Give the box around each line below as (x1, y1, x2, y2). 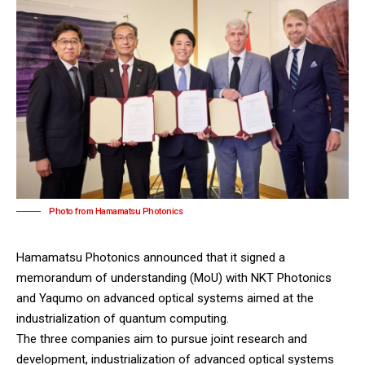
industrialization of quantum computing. (16, 310, 232, 326)
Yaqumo (39, 290, 83, 306)
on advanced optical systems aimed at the (83, 290, 314, 306)
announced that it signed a (140, 249, 285, 265)
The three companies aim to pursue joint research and (16, 331, 307, 346)
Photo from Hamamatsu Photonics (49, 205, 182, 217)
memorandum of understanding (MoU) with (16, 270, 251, 285)
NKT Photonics (251, 270, 332, 285)
